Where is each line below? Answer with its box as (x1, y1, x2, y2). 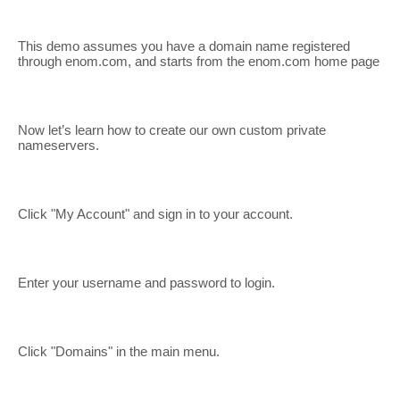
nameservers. (18, 137, 99, 153)
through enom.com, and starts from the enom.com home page (18, 54, 379, 69)
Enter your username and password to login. (18, 275, 275, 290)
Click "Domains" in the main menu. (18, 344, 220, 359)
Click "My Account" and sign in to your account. (18, 206, 293, 221)
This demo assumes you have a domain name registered (18, 38, 350, 54)
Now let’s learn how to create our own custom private (18, 122, 326, 137)
